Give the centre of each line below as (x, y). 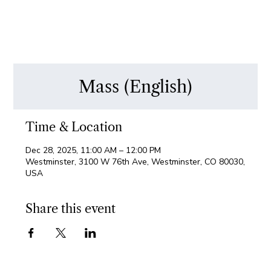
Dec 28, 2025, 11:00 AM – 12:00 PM (93, 150)
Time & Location (74, 127)
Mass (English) (135, 86)
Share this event (71, 208)
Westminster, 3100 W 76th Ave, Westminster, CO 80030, (135, 162)
